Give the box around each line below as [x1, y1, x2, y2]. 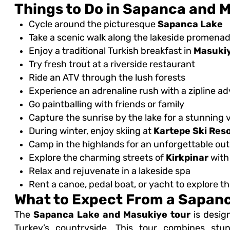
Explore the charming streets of [28, 152, 166, 163]
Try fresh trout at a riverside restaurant [28, 59, 195, 70]
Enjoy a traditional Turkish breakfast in [28, 46, 194, 56]
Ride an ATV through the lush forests [28, 72, 185, 83]
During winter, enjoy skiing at [28, 126, 154, 137]
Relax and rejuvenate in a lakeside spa [28, 166, 190, 177]
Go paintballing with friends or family [28, 99, 184, 110]
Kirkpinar [165, 152, 208, 163]
